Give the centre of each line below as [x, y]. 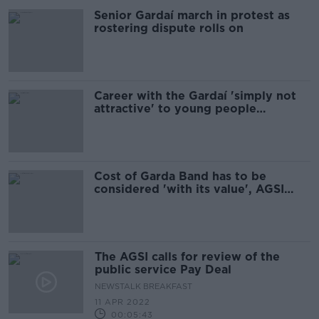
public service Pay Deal [163, 270]
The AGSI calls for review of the [187, 257]
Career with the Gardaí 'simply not [195, 96]
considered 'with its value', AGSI [189, 189]
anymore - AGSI [140, 121]
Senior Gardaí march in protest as [192, 15]
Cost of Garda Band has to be [180, 176]
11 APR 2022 [122, 302]
